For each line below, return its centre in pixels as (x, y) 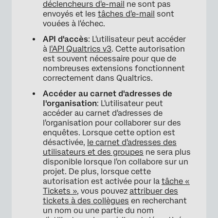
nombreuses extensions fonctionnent (114, 69)
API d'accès (65, 39)
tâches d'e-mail (126, 14)
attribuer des (154, 191)
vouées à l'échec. (74, 24)
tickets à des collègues (86, 201)
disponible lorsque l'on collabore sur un (116, 162)
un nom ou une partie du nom (98, 211)
